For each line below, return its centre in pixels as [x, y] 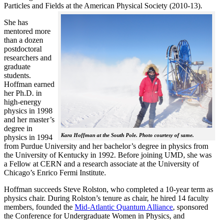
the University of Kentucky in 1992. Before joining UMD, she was [108, 155]
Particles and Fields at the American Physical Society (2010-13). [103, 5]
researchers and [28, 57]
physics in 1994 [28, 137]
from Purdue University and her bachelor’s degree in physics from [106, 146]
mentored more [27, 31]
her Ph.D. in [23, 93]
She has [16, 22]
